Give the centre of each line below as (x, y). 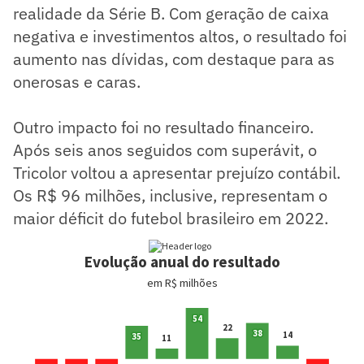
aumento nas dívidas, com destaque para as (174, 58)
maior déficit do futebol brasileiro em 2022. (171, 218)
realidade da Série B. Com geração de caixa (171, 13)
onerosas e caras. (77, 81)
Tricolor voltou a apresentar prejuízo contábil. (177, 172)
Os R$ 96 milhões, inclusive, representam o (170, 195)
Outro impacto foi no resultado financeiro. (163, 127)
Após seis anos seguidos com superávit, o (165, 149)
